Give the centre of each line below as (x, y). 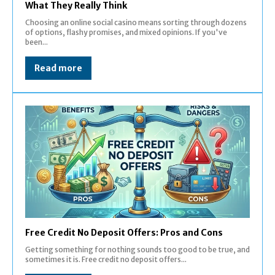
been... (37, 42)
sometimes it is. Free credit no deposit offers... (106, 259)
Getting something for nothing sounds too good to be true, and (137, 249)
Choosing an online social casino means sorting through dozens (136, 22)
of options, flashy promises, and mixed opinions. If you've (126, 32)
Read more (58, 68)
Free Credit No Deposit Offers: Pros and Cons (124, 232)
